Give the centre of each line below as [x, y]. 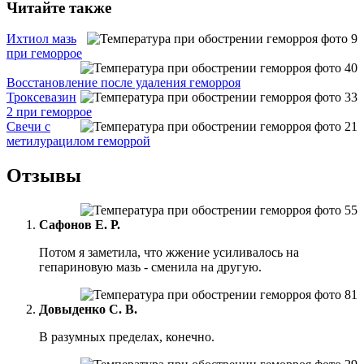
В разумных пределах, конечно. [127, 337]
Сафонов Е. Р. [80, 225]
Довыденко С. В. [88, 310]
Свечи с [28, 127]
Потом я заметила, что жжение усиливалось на [169, 253]
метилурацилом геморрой [78, 141]
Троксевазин [41, 97]
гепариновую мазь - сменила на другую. [150, 267]
